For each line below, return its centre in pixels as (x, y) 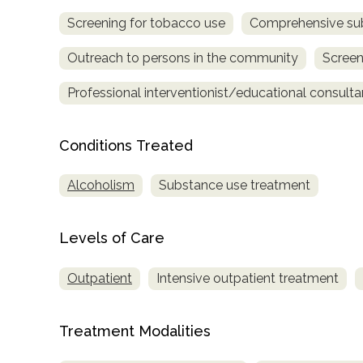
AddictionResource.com (105, 264)
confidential (64, 150)
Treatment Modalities (135, 331)
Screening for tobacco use (146, 23)
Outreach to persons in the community (183, 58)
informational (70, 332)
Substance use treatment (235, 186)
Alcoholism (101, 186)
